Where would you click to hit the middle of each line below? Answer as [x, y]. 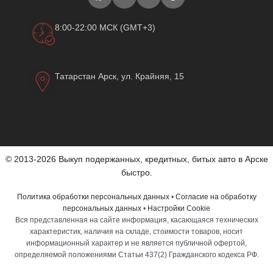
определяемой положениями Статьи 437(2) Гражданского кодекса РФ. [136, 255]
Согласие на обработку [216, 197]
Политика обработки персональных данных [93, 197]
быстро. [136, 173]
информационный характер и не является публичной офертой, [136, 243]
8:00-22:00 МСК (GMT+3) [105, 28]
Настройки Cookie [179, 209]
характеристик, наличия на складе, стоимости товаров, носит [136, 232]
